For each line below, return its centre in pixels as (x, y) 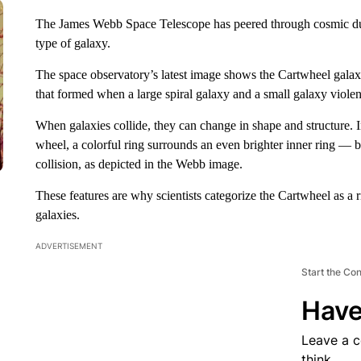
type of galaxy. (73, 43)
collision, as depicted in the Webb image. (139, 164)
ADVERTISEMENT (68, 246)
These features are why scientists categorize (145, 195)
